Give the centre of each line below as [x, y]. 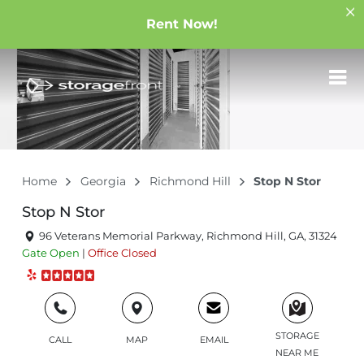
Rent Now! [182, 24]
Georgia [104, 181]
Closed [139, 253]
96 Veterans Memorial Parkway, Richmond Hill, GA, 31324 [187, 236]
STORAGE [297, 336]
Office [103, 253]
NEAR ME [297, 353]
